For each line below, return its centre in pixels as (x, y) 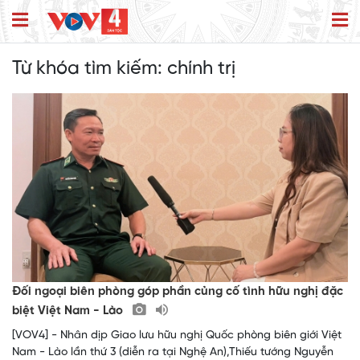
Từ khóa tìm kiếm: (90, 69)
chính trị (201, 69)
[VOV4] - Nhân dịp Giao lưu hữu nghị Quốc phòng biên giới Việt (177, 336)
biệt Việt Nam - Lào (69, 311)
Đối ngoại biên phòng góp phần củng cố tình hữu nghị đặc (178, 292)
